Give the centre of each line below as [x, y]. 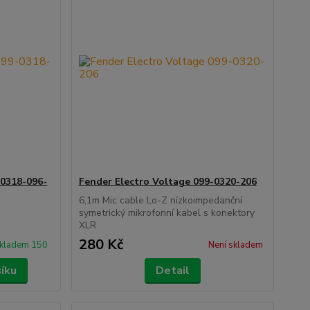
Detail [172, 271]
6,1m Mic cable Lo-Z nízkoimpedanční [160, 200]
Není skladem [235, 245]
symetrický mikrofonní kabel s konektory [166, 213]
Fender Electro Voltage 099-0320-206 [167, 182]
